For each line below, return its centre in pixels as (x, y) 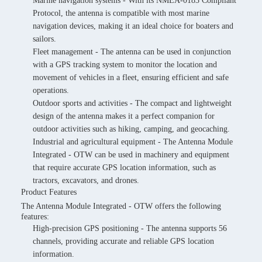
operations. (51, 90)
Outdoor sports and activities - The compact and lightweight (132, 103)
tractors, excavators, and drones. (86, 180)
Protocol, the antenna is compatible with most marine (121, 13)
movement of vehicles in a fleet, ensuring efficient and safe (131, 77)
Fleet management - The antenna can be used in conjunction (132, 52)
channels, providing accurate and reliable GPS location (123, 241)
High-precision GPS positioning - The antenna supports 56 (130, 228)
